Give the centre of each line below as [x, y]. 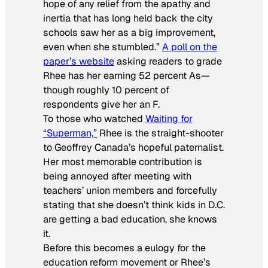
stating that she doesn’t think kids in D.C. [134, 205]
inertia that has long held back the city [128, 18]
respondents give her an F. [101, 104]
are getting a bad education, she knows [130, 219]
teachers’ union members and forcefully [130, 190]
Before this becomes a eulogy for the [124, 248]
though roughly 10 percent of [106, 90]
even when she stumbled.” [103, 47]
